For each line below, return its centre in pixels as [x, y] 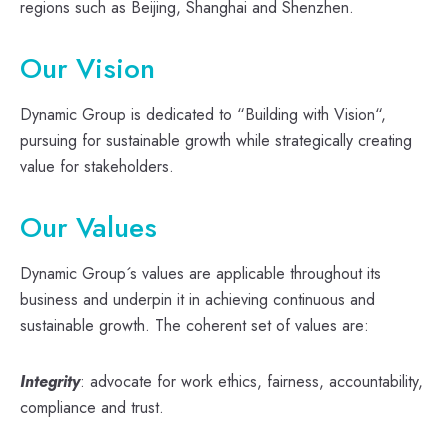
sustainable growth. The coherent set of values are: [194, 325]
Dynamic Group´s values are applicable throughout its [200, 273]
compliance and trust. [92, 407]
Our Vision [87, 68]
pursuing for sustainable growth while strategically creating [216, 140]
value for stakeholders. [97, 166]
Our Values [88, 227]
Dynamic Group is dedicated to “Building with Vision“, [203, 114]
